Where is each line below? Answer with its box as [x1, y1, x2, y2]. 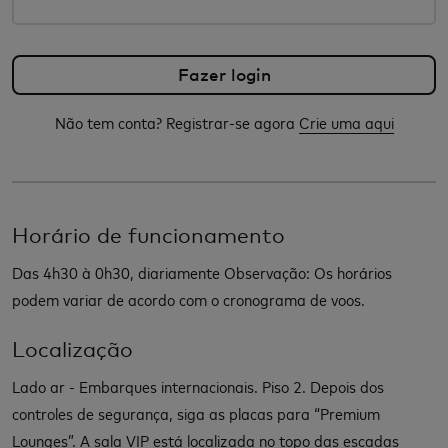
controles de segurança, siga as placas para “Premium [12, 401, 380, 424]
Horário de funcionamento [12, 222, 285, 248]
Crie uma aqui [298, 110, 394, 133]
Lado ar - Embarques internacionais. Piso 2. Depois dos [12, 374, 384, 397]
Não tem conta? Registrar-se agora [54, 110, 295, 133]
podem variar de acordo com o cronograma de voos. [12, 287, 365, 310]
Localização [12, 336, 133, 362]
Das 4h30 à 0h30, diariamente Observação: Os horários [12, 260, 392, 283]
